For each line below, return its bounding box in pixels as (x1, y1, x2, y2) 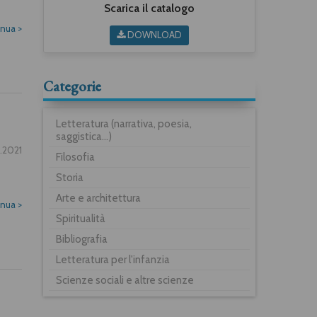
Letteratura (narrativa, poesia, (56, 117, 192, 130)
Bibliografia (56, 232, 108, 246)
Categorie (43, 76, 101, 96)
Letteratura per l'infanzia (56, 253, 170, 266)
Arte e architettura (56, 191, 141, 204)
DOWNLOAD (125, 28, 182, 40)
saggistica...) (56, 129, 112, 143)
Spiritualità (56, 212, 105, 225)
